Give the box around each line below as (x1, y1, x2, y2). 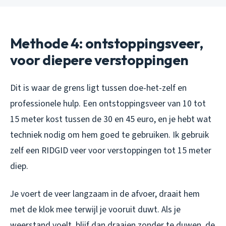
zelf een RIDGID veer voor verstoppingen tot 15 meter (10, 144, 211, 157)
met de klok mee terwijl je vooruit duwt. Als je (10, 203, 181, 216)
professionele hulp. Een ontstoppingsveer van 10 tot (10, 97, 206, 110)
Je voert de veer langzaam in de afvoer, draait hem (10, 187, 200, 200)
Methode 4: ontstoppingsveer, (10, 34, 203, 52)
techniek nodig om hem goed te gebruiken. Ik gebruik (10, 128, 209, 141)
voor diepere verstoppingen (10, 50, 189, 69)
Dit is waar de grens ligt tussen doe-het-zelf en (10, 81, 187, 94)
